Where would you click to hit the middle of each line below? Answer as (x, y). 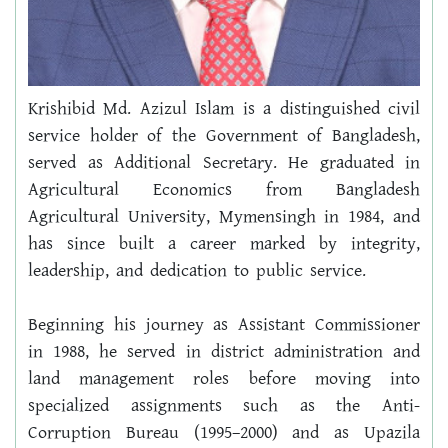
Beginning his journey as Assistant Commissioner (224, 325)
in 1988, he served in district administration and (224, 352)
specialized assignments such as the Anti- (224, 406)
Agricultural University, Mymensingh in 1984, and (224, 217)
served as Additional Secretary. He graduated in (224, 163)
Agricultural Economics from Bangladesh (224, 190)
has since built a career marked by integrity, (224, 244)
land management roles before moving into (224, 379)
